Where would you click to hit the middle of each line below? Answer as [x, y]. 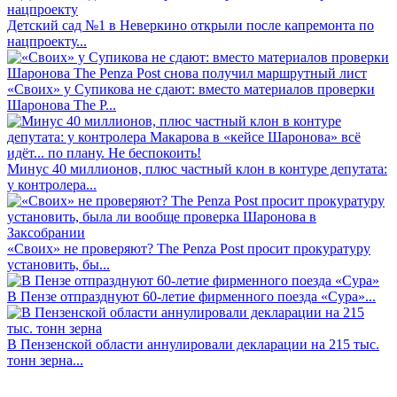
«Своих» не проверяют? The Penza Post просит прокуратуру [189, 249]
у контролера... [52, 185]
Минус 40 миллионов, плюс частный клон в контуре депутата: [197, 169]
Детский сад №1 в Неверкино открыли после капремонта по [191, 26]
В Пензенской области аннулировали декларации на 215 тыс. [193, 345]
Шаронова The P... [62, 105]
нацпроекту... [47, 42]
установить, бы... [58, 265]
